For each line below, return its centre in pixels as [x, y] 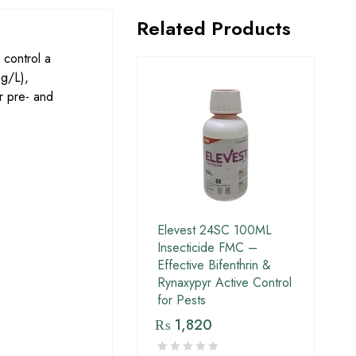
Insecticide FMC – [207, 248]
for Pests [182, 300]
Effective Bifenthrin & [214, 265]
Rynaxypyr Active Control [224, 283]
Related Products [214, 29]
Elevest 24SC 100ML [215, 230]
